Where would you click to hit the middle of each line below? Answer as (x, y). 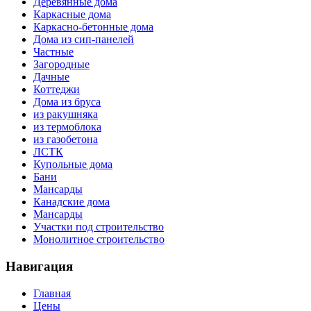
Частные (53, 52)
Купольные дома (73, 165)
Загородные (61, 65)
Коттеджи (57, 90)
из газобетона (66, 140)
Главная (52, 293)
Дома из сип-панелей (84, 40)
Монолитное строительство (99, 239)
